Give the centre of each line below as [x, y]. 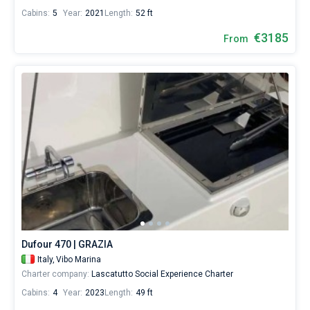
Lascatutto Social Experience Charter [161, 274]
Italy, [46, 259]
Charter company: [55, 274]
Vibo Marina [79, 259]
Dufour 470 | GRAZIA [67, 244]
